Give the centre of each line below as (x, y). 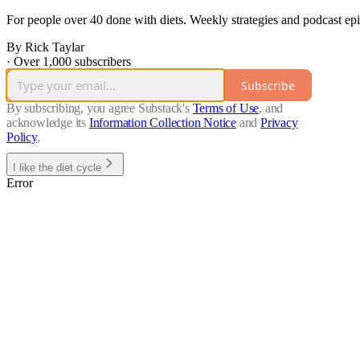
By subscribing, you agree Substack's (98, 108)
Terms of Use (226, 108)
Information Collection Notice (163, 123)
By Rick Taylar (45, 47)
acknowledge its (47, 123)
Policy (22, 137)
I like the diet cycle (57, 168)
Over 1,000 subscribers (72, 62)
